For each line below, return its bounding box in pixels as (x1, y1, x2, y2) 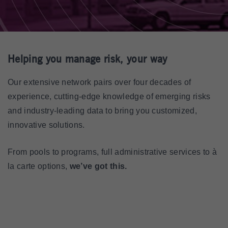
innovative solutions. (8, 121, 85, 129)
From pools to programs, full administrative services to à (8, 148, 217, 156)
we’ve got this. (69, 162, 127, 170)
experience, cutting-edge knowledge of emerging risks (8, 92, 211, 101)
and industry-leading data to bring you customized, (8, 106, 197, 115)
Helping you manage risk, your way (8, 52, 167, 66)
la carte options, (8, 162, 70, 170)
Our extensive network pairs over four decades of (8, 78, 191, 87)
